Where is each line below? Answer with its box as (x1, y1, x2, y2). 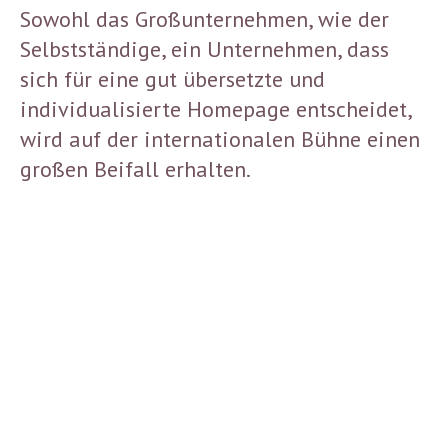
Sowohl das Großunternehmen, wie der (20, 4, 389, 33)
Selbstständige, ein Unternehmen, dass (20, 34, 389, 63)
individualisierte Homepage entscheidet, (20, 94, 411, 123)
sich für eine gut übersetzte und (20, 64, 325, 93)
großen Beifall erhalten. (20, 154, 251, 183)
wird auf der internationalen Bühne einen (20, 124, 420, 153)
